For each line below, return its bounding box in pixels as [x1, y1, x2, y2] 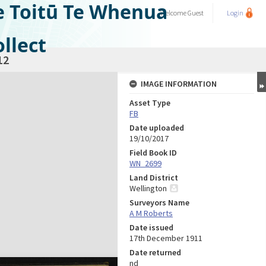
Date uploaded [129, 122, 184, 133]
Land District [129, 172, 178, 183]
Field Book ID [129, 147, 177, 158]
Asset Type [129, 97, 170, 108]
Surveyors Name [129, 197, 189, 208]
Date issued [129, 222, 173, 233]
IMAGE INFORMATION [141, 78, 217, 89]
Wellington [129, 183, 167, 194]
